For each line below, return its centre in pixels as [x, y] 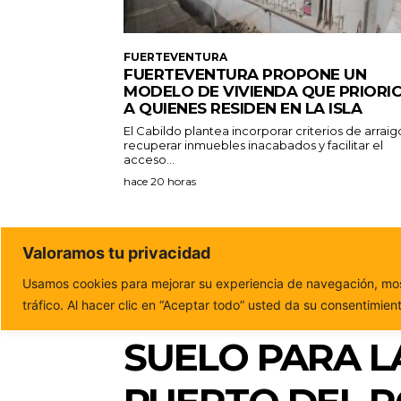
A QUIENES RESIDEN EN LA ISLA [243, 108]
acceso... [149, 159]
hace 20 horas [160, 181]
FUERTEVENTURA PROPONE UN [245, 74]
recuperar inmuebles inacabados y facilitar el [253, 145]
